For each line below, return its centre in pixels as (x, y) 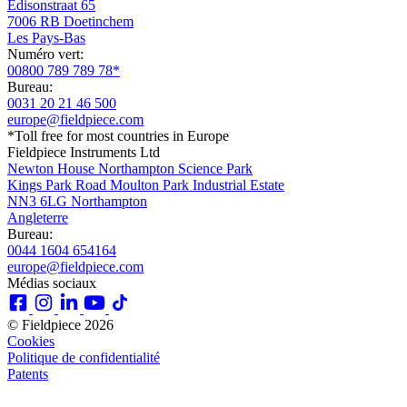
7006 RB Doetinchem (70, 21)
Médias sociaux (52, 283)
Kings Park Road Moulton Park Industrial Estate (146, 184)
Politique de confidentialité (84, 357)
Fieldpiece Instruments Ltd (84, 152)
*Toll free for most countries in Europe (118, 135)
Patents (28, 373)
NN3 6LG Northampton (77, 201)
